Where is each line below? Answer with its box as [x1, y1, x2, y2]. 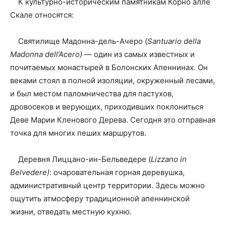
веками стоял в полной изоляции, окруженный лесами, [10, 76, 215, 86]
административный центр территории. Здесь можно [10, 181, 205, 191]
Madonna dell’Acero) [10, 49, 82, 60]
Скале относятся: [10, 10, 74, 20]
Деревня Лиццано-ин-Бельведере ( [10, 154, 151, 164]
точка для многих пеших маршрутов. [10, 128, 146, 138]
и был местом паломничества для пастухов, [10, 89, 174, 99]
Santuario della [147, 36, 201, 46]
